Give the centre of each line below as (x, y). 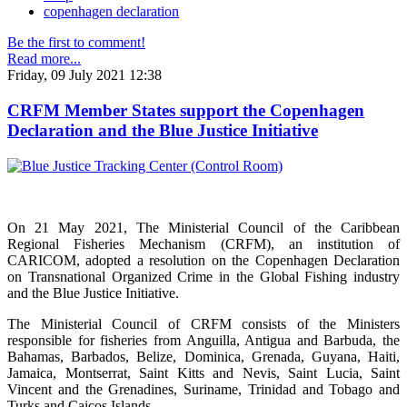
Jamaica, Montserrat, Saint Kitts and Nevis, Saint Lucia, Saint (203, 372)
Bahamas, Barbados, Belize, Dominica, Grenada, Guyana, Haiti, (203, 356)
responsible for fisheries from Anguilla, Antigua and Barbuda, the (203, 340)
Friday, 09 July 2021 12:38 (84, 75)
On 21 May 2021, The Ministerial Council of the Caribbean (203, 227)
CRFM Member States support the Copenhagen (186, 110)
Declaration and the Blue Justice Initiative (163, 130)
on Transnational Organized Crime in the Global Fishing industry (203, 276)
